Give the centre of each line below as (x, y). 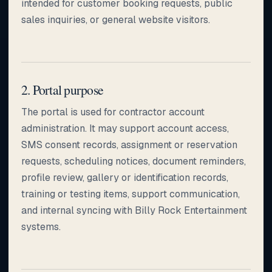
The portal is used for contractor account (113, 112)
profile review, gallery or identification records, (125, 177)
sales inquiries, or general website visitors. (116, 19)
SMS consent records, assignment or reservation (129, 144)
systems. (41, 226)
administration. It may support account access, (125, 128)
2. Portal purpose (63, 89)
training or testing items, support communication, (131, 194)
